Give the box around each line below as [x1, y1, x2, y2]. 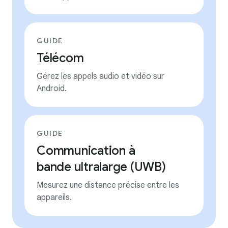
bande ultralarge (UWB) [37, 159, 166, 175]
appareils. [37, 192, 72, 203]
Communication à [37, 143, 135, 158]
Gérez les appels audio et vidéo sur [37, 71, 164, 81]
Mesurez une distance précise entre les [37, 180, 179, 190]
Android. [37, 83, 67, 94]
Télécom [37, 50, 84, 66]
